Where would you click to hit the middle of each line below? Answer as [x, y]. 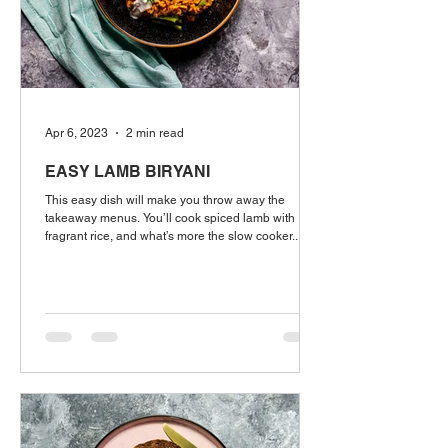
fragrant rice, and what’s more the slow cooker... [173, 236]
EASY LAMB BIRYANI [127, 171]
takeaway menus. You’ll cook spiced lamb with [170, 218]
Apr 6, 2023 [76, 133]
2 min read [155, 133]
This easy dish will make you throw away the [165, 200]
